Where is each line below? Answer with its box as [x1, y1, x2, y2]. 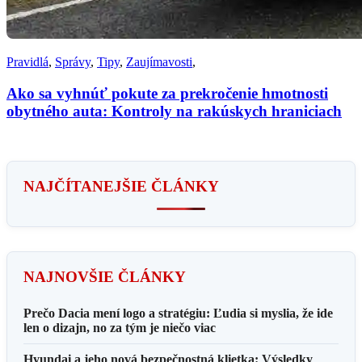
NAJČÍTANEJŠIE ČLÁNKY [23, 177, 219, 195]
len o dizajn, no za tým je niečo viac [23, 320, 216, 335]
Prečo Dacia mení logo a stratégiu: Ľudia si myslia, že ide [23, 305, 333, 320]
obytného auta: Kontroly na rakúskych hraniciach [6, 102, 342, 120]
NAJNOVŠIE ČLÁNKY [23, 267, 186, 285]
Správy [55, 54, 90, 69]
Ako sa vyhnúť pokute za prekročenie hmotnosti [6, 84, 328, 102]
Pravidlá [6, 54, 48, 69]
